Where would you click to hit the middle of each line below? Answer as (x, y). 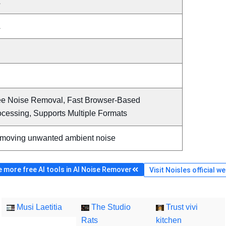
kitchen (168, 220)
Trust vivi (181, 207)
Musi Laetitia (39, 207)
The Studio (110, 207)
